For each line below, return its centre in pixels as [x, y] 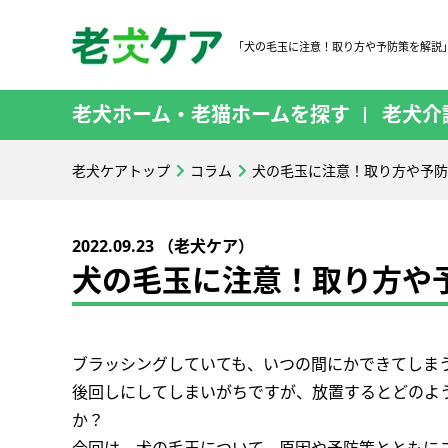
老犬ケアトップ [121, 170]
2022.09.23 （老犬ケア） [163, 246]
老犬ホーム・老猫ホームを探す [211, 114]
